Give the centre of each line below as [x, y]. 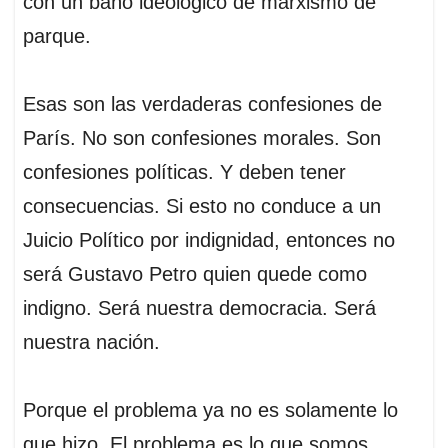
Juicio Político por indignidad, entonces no [209, 240]
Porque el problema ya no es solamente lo [210, 410]
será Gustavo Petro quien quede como [195, 274]
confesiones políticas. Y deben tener [184, 172]
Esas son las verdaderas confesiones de [202, 104]
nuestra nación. [91, 342]
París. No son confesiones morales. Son [202, 138]
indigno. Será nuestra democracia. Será [199, 308]
